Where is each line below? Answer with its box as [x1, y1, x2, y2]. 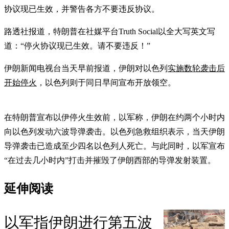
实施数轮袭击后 [168, 63, 225, 73]
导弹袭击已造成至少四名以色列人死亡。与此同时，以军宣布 [4, 141, 225, 150]
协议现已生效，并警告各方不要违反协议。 [4, 4, 159, 13]
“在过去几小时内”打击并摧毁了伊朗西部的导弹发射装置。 [4, 155, 216, 165]
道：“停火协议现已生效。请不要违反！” [4, 41, 150, 50]
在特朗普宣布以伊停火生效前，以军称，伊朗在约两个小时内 [4, 112, 225, 122]
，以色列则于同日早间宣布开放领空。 [37, 78, 176, 87]
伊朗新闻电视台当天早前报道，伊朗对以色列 [4, 63, 168, 73]
